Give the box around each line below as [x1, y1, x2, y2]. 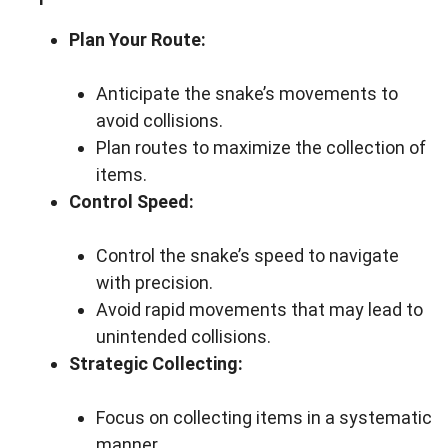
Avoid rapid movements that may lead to [96, 299, 423, 320]
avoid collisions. [96, 110, 223, 131]
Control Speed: [69, 191, 194, 212]
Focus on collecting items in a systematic [96, 407, 432, 428]
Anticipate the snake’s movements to [96, 83, 398, 104]
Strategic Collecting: [69, 353, 243, 374]
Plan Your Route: [69, 29, 206, 50]
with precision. [96, 272, 213, 293]
